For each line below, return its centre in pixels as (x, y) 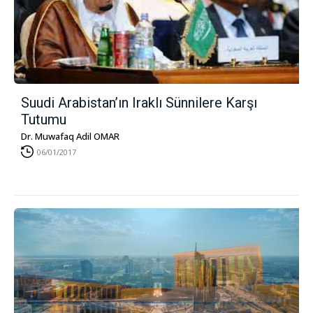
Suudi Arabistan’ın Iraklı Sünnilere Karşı (139, 103)
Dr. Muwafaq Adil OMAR (70, 136)
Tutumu (44, 119)
